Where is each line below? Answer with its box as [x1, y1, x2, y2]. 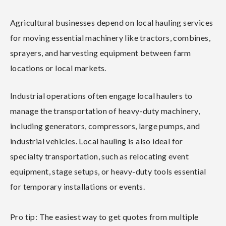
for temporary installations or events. [10, 181, 145, 191]
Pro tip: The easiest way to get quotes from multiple [10, 211, 199, 221]
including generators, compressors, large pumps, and [10, 121, 200, 131]
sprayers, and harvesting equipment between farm [10, 47, 191, 58]
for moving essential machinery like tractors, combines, [10, 32, 210, 42]
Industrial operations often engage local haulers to [10, 90, 193, 100]
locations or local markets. [10, 63, 106, 73]
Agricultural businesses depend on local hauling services [10, 17, 213, 27]
